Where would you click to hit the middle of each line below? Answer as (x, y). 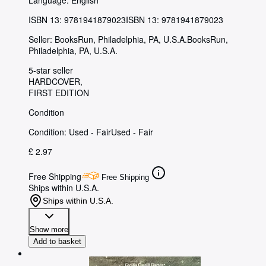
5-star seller (51, 70)
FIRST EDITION (59, 93)
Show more (49, 230)
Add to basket (57, 242)
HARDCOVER (54, 82)
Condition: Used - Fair (70, 132)
